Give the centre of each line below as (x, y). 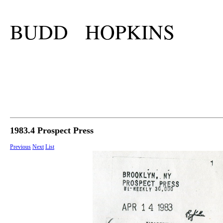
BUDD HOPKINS (92, 32)
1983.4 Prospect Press (52, 131)
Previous (20, 147)
